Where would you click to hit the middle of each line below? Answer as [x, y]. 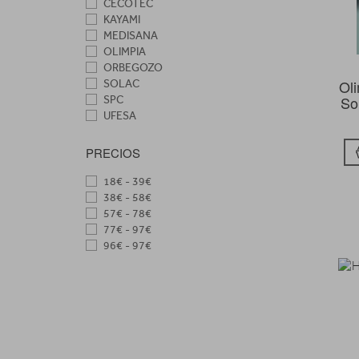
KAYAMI [121, 19]
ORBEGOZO [132, 67]
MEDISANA [129, 35]
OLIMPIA [123, 51]
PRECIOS [113, 152]
